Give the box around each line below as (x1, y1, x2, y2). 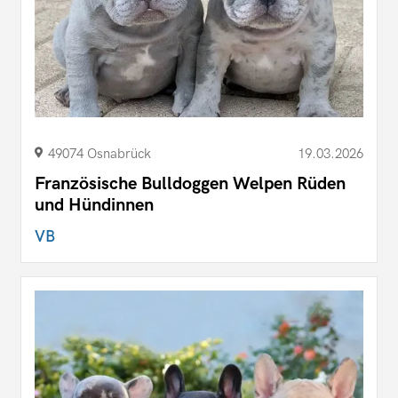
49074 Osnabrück (48, 145, 151, 162)
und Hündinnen (35, 194, 154, 216)
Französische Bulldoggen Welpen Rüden (35, 172, 346, 195)
